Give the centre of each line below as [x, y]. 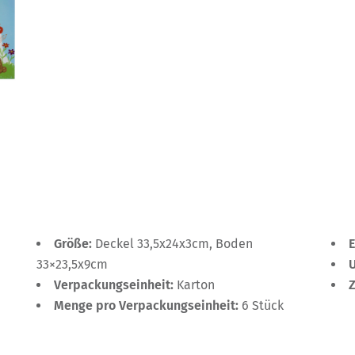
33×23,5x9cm [72, 265]
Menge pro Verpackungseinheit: [148, 306]
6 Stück [263, 306]
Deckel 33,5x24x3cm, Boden [174, 244]
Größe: [74, 244]
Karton [196, 285]
